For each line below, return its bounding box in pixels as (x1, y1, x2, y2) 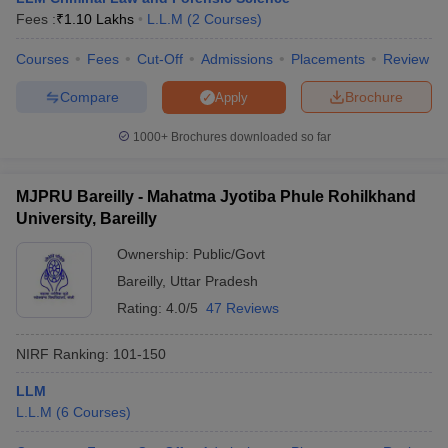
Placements (291, 51, 365, 67)
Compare (59, 88, 119, 105)
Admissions (201, 51, 273, 67)
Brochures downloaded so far (167, 130, 331, 144)
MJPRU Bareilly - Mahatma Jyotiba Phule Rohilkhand (16, 188, 416, 205)
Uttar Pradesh (170, 273, 258, 289)
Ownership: (117, 246, 193, 262)
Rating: (117, 300, 166, 316)
